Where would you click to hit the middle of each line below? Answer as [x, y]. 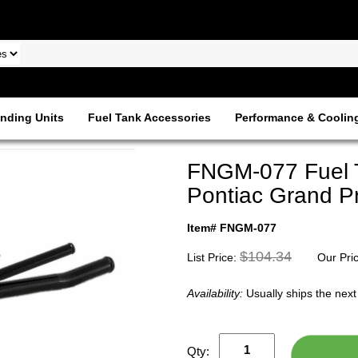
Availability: [217, 293]
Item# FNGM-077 [232, 228]
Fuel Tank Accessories [149, 117]
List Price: [213, 257]
